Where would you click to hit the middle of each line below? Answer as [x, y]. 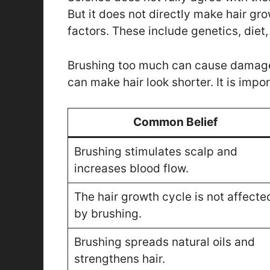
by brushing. [108, 214]
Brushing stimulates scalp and [155, 152]
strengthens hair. [119, 259]
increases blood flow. [131, 169]
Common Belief [175, 122]
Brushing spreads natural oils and [164, 242]
